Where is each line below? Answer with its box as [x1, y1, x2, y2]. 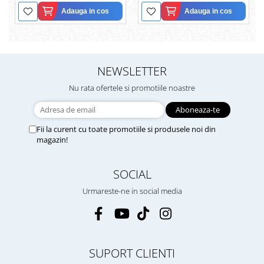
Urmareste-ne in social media [82, 186, 182, 197]
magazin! [37, 134, 68, 146]
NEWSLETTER [97, 62, 167, 80]
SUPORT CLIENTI [89, 245, 175, 262]
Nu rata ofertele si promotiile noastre [69, 82, 195, 94]
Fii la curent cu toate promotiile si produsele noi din [37, 124, 216, 135]
